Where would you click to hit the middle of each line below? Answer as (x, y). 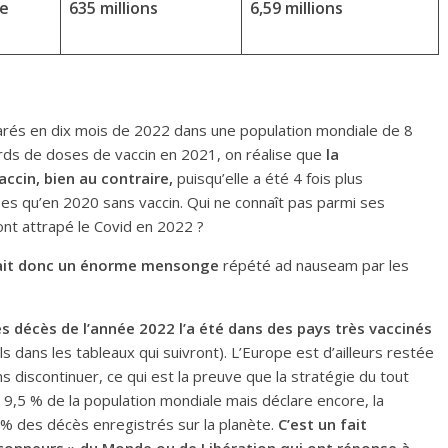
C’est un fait (322, 424)
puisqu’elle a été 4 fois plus (268, 178)
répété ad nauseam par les (316, 265)
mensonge (180, 265)
